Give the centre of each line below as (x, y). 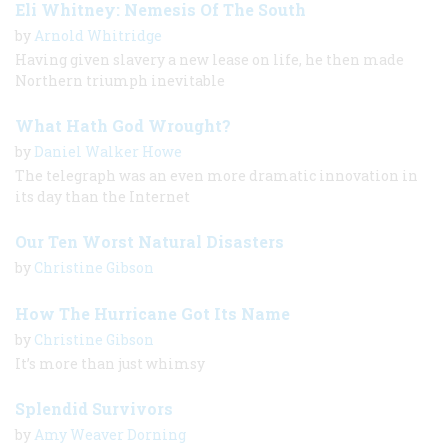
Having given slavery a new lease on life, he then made (209, 59)
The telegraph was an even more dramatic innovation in (216, 175)
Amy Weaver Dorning (110, 434)
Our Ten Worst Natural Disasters (149, 241)
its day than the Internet (102, 196)
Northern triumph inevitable (120, 80)
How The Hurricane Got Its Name (152, 313)
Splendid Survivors (94, 408)
